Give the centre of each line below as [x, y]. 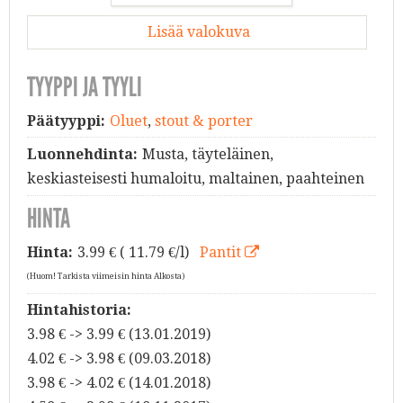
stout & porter [203, 121]
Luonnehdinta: [82, 155]
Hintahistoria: [79, 310]
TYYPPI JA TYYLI [85, 87]
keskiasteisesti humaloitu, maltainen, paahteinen [196, 179]
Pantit [222, 252]
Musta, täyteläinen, [207, 155]
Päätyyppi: [66, 121]
